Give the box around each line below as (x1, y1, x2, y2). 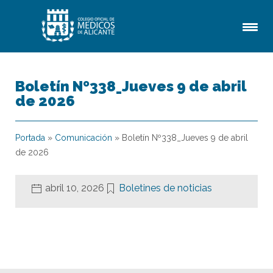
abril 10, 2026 (45, 182, 104, 194)
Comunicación (55, 133, 112, 143)
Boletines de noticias (119, 182, 212, 194)
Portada (15, 133, 45, 143)
